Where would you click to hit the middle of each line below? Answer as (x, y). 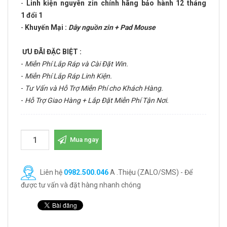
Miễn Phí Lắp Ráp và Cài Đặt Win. (77, 64)
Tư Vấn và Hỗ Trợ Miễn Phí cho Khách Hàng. (94, 88)
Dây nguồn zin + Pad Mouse (111, 27)
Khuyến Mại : (46, 27)
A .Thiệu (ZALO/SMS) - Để (150, 172)
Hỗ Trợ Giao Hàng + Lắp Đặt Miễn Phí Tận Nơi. (97, 100)
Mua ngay (83, 140)
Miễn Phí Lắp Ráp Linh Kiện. (68, 76)
